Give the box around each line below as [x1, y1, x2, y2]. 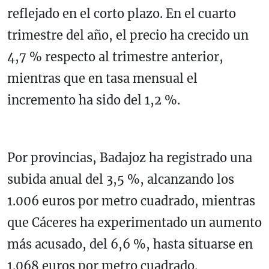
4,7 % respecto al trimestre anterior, [7, 49, 223, 65]
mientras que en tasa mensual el [7, 71, 198, 86]
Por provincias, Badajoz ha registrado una [7, 150, 252, 166]
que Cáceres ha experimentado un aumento [7, 215, 262, 231]
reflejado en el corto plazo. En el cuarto [7, 6, 236, 22]
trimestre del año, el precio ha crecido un [7, 28, 249, 43]
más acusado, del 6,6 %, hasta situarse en [7, 237, 253, 252]
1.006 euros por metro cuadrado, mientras [7, 193, 255, 209]
